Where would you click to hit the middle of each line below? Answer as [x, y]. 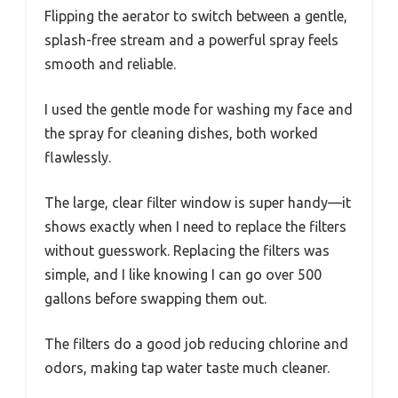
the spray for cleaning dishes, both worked [181, 133]
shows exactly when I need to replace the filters [195, 226]
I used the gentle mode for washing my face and [199, 109]
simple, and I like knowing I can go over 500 [183, 274]
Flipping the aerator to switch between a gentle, [196, 16]
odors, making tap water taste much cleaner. [187, 367]
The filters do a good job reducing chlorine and [196, 343]
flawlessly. [78, 157]
